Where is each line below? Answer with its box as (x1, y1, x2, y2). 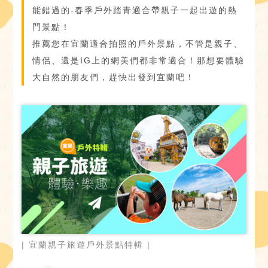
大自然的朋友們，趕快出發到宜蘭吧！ (32, 72, 196, 82)
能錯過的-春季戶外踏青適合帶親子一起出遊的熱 (32, 5, 238, 15)
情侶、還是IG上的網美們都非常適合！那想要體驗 (32, 56, 245, 65)
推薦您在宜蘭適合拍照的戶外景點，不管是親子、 (32, 39, 243, 48)
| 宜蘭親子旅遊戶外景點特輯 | (22, 240, 151, 250)
